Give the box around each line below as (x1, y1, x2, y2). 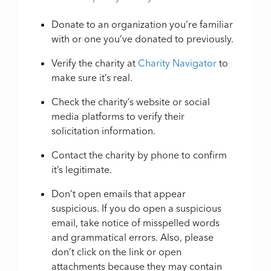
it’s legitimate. (51, 163, 113, 176)
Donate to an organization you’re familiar (51, 18, 233, 31)
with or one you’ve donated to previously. (51, 33, 234, 45)
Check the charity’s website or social (51, 96, 211, 108)
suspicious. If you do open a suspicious (51, 202, 222, 215)
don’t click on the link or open (51, 246, 182, 258)
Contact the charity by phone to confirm (51, 149, 227, 162)
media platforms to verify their (51, 110, 185, 123)
